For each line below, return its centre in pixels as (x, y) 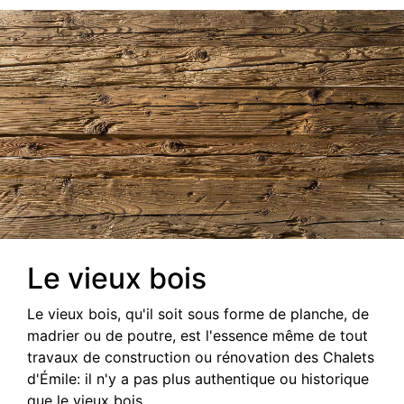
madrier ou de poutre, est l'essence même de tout (197, 335)
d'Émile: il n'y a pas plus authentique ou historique (198, 379)
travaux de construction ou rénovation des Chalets (201, 357)
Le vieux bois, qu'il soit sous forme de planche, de (198, 314)
